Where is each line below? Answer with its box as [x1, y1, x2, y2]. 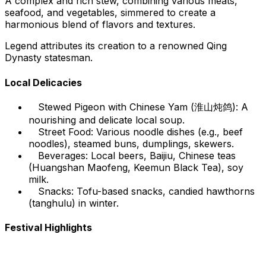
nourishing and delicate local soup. [28, 113, 185, 126]
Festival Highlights [5, 221, 92, 234]
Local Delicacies [5, 76, 82, 88]
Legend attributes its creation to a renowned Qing [5, 40, 227, 52]
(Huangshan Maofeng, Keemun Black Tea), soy [28, 161, 243, 173]
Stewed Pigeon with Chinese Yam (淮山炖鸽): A [38, 100, 248, 113]
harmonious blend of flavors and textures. [5, 18, 195, 31]
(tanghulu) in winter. [28, 197, 119, 209]
